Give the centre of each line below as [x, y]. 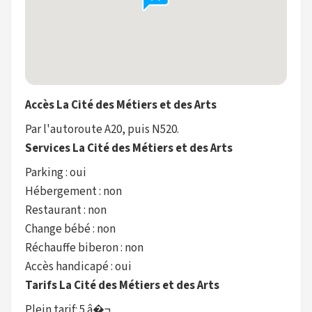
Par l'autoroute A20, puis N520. [102, 130]
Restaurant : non [66, 210]
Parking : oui [56, 173]
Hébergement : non [73, 192]
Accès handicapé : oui [78, 267]
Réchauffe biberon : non [84, 248]
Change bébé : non [70, 229]
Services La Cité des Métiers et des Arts [129, 148]
